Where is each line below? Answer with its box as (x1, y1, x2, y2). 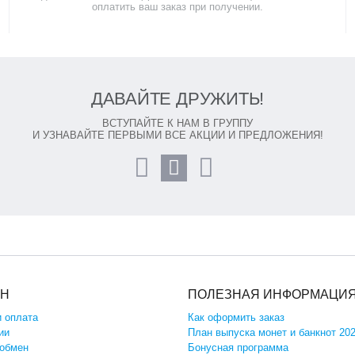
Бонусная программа (187, 342, 288, 353)
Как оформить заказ (187, 311, 284, 323)
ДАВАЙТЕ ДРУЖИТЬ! (90, 89, 265, 109)
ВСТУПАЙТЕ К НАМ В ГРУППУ (102, 117, 253, 129)
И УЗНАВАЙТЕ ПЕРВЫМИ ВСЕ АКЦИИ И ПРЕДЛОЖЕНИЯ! (32, 129, 323, 141)
